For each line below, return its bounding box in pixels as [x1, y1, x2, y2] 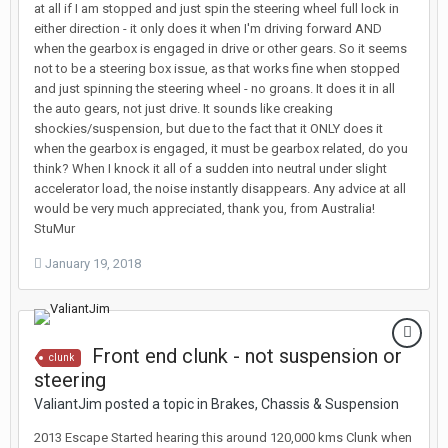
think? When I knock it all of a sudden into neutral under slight [34, 161, 387, 176]
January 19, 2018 [45, 256, 141, 271]
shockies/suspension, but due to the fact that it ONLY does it [34, 121, 383, 136]
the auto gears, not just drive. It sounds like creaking [34, 101, 333, 116]
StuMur [34, 221, 75, 236]
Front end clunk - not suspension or [92, 344, 402, 368]
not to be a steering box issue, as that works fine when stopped [34, 61, 400, 76]
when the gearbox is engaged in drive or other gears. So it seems [34, 41, 407, 56]
